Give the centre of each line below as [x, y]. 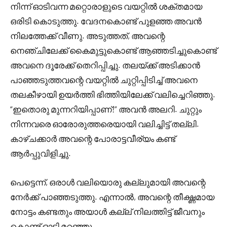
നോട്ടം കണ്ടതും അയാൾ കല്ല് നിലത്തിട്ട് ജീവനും [107, 211]
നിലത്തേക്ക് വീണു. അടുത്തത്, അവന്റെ [88, 35]
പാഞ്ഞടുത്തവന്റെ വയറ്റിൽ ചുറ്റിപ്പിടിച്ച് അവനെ [104, 80]
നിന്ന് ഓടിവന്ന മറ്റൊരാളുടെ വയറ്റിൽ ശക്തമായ [106, 6]
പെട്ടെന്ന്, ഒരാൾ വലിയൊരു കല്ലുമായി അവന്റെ [108, 182]
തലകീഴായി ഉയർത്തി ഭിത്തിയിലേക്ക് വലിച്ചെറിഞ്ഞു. [113, 94]
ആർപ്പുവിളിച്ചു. [41, 153]
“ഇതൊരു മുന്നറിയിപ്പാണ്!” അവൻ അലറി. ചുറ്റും [106, 109]
